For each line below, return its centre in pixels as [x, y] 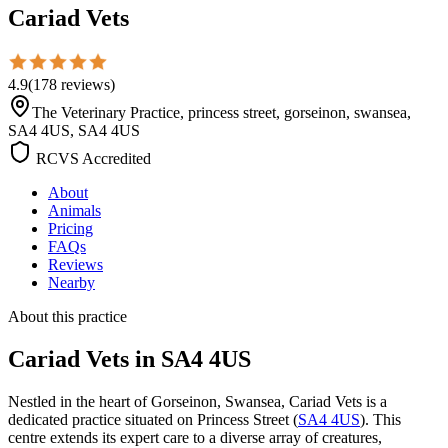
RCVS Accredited [91, 158]
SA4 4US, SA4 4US [74, 130]
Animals [74, 210]
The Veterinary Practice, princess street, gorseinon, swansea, [221, 112]
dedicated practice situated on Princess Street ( [153, 419]
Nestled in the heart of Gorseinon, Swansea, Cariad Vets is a [197, 401]
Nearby [71, 282]
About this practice [67, 316]
